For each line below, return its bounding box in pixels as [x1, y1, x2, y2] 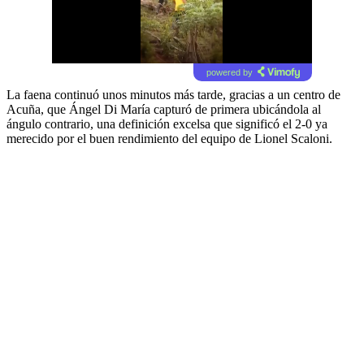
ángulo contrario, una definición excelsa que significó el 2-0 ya [6, 116, 327, 131]
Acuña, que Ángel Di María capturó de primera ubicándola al [6, 102, 321, 116]
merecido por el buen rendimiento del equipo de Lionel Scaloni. [6, 131, 332, 145]
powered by [206, 67, 253, 77]
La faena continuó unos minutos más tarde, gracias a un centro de [6, 87, 340, 102]
